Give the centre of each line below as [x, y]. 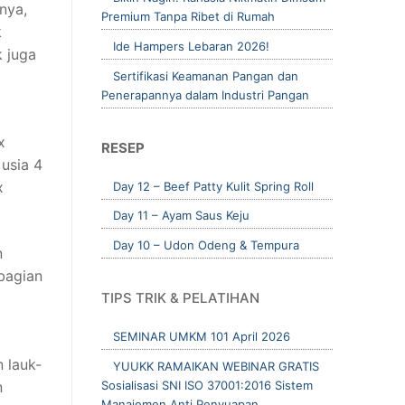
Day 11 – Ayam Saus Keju [181, 216]
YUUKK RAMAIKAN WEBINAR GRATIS [216, 367]
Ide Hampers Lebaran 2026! [191, 46]
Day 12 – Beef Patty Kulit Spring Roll [213, 186]
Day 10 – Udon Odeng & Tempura [206, 245]
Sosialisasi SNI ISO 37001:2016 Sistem [207, 386]
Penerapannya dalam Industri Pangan [205, 94]
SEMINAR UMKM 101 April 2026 [202, 337]
